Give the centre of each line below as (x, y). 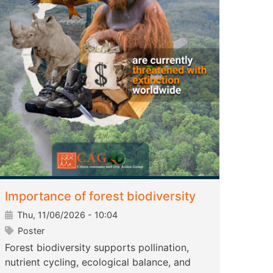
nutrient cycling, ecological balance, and (98, 262)
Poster (30, 231)
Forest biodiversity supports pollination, (97, 248)
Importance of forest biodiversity (100, 197)
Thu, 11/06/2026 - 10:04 (66, 215)
